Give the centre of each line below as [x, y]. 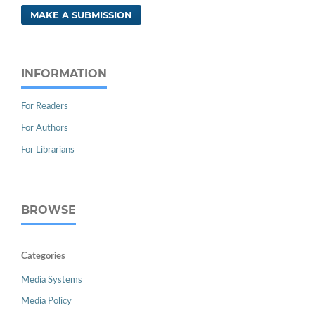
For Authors [45, 128]
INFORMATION [64, 74]
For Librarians [48, 150]
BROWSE [49, 210]
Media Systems [52, 280]
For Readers [45, 106]
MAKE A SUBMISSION [82, 15]
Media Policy [46, 301]
